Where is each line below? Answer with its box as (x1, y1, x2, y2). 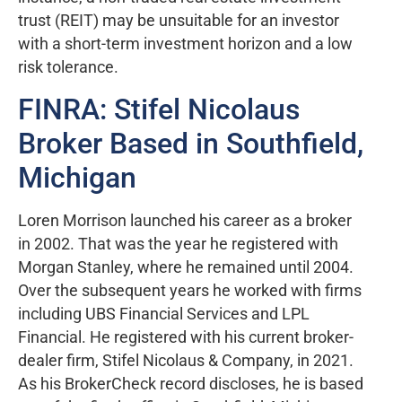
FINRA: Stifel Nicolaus (18, 92, 300, 127)
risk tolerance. (18, 58, 118, 77)
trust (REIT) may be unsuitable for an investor (18, 12, 339, 31)
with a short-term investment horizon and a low (18, 35, 353, 54)
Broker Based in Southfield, (18, 126, 363, 161)
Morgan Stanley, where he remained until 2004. (18, 258, 354, 276)
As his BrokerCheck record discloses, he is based (18, 374, 363, 393)
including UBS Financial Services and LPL (18, 304, 310, 323)
